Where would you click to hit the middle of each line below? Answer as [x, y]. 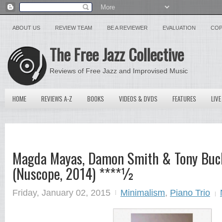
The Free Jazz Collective [117, 54]
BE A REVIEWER [127, 28]
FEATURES [184, 99]
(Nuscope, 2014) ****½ [73, 173]
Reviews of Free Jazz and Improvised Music [119, 71]
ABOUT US [26, 28]
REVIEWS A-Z [57, 99]
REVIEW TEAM [74, 28]
